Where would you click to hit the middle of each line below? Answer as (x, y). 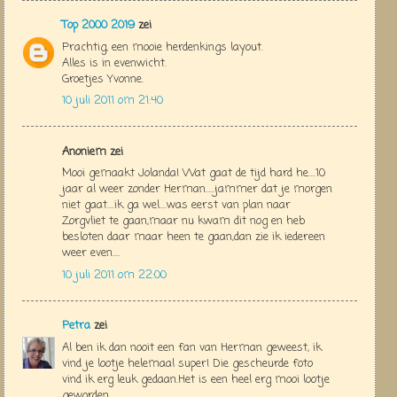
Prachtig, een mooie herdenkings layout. (163, 47)
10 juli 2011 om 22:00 (114, 275)
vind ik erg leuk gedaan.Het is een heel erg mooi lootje (196, 379)
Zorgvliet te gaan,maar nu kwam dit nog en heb (183, 222)
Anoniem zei (93, 152)
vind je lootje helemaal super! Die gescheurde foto (187, 363)
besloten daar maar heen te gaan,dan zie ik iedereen (194, 237)
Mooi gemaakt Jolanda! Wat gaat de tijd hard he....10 (194, 174)
